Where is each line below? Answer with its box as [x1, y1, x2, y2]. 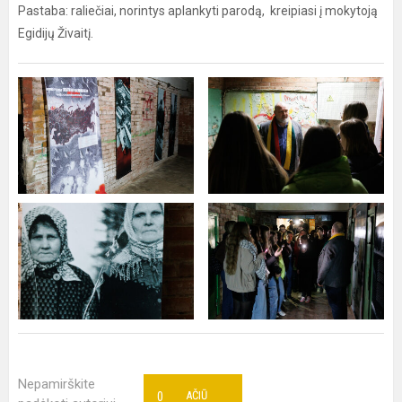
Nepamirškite [18, 376, 95, 392]
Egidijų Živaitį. [18, 26, 93, 40]
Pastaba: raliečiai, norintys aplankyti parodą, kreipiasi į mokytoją [18, 4, 378, 18]
